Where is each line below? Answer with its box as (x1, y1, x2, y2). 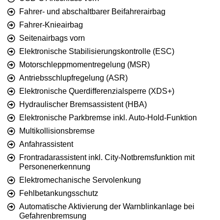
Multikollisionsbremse (19, 127, 95, 136)
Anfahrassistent (19, 140, 73, 149)
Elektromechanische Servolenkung (19, 176, 141, 185)
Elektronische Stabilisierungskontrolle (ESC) (19, 47, 174, 56)
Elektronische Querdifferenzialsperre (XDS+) (19, 87, 174, 96)
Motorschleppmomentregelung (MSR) (19, 60, 150, 69)
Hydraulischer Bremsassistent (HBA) (19, 100, 147, 109)
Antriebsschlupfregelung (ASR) (19, 74, 128, 82)
